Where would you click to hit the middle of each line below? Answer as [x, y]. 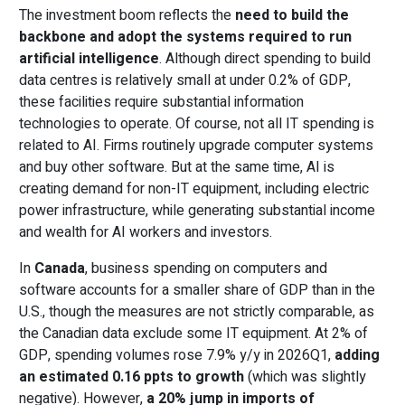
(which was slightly [305, 377]
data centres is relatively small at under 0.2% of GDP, [185, 80]
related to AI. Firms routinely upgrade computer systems [196, 146]
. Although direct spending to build [265, 59]
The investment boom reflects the [127, 15]
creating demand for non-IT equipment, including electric [194, 189]
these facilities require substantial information [161, 102]
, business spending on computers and [206, 268]
